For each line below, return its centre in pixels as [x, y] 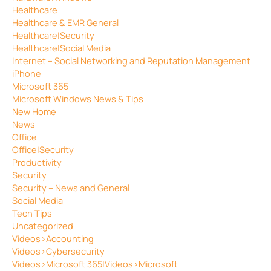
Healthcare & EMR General [65, 22]
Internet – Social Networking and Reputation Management [131, 60]
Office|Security [43, 149]
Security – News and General [71, 187]
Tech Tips [32, 213]
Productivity [37, 162]
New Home [34, 111]
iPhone [27, 73]
